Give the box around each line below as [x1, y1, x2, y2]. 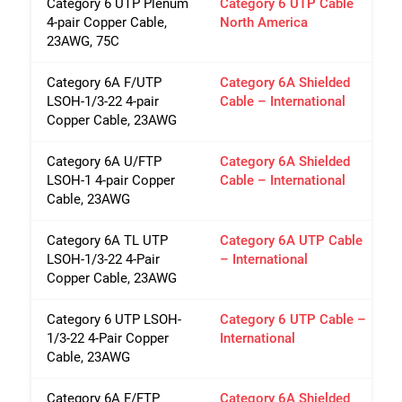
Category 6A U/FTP [47, 153, 162, 170]
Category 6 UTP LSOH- [47, 310, 181, 328]
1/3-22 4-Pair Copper [47, 329, 169, 346]
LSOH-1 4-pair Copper [47, 171, 175, 188]
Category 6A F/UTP [47, 74, 162, 91]
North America [220, 13, 308, 31]
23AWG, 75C [47, 32, 119, 49]
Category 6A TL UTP [47, 232, 168, 249]
